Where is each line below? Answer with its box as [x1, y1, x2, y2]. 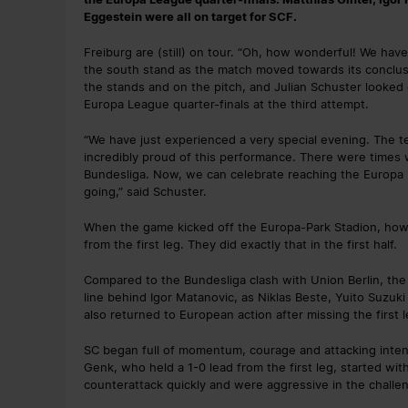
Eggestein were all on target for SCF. [84, 8, 297, 24]
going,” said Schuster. [84, 183, 207, 199]
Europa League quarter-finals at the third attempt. [84, 96, 369, 111]
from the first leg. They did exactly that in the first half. [84, 236, 397, 251]
